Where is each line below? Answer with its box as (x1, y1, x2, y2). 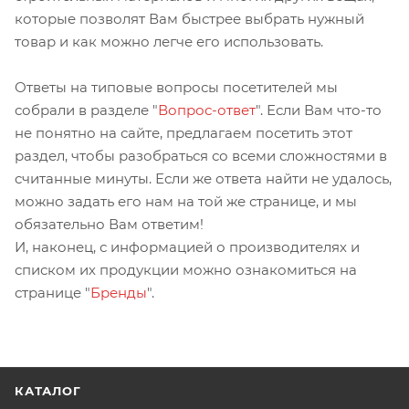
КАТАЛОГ (15, 383, 81, 398)
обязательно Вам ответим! (15, 215, 204, 233)
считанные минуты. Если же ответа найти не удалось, (15, 170, 392, 187)
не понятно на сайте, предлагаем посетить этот (15, 124, 352, 142)
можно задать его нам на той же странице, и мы (15, 193, 357, 210)
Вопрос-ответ (158, 101, 256, 119)
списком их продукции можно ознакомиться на (15, 261, 357, 278)
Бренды (90, 284, 147, 301)
